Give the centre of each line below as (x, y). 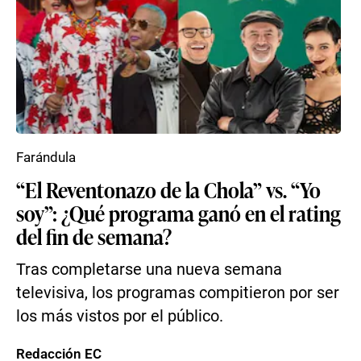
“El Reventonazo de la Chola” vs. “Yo (168, 189)
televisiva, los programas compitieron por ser (178, 293)
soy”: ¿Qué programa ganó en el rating (178, 213)
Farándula (46, 157)
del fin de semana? (94, 236)
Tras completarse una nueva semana (149, 270)
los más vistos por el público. (120, 316)
